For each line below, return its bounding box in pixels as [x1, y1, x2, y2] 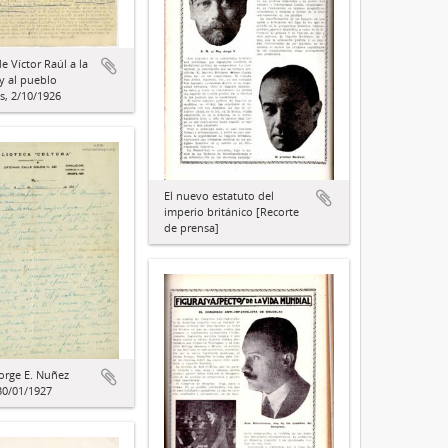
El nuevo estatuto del [164, 187, 274, 203]
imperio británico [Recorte [164, 203, 299, 219]
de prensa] [164, 219, 219, 235]
